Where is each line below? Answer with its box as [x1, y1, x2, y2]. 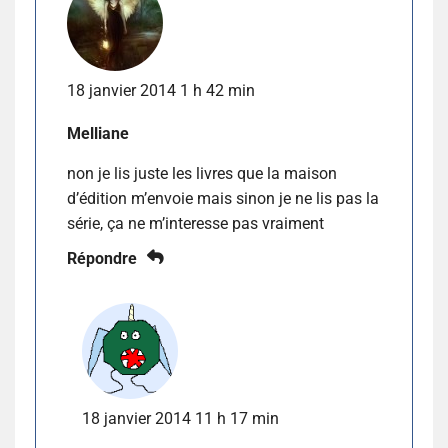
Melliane [67, 123, 129, 143]
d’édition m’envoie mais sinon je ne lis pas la [67, 188, 379, 208]
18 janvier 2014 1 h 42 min [67, 80, 255, 100]
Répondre [67, 248, 137, 268]
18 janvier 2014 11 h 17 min [82, 408, 279, 428]
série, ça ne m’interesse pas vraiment [67, 213, 324, 233]
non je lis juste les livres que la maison [67, 163, 337, 183]
